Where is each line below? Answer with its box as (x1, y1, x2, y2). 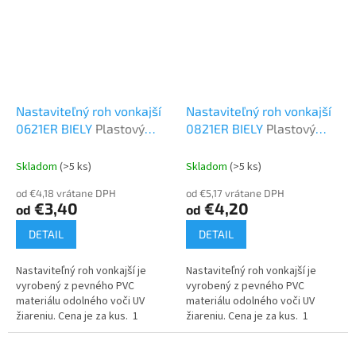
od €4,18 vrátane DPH (16, 186, 116, 199)
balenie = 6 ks (186, 323, 250, 339)
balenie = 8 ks (16, 323, 83, 339)
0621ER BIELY (16, 120, 95, 136)
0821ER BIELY (186, 120, 266, 136)
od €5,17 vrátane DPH (186, 186, 284, 199)
